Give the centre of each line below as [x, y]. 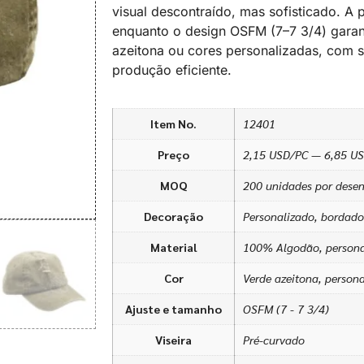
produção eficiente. [172, 70]
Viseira [173, 339]
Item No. [173, 123]
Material [173, 247]
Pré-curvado [274, 339]
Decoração [173, 216]
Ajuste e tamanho [173, 308]
